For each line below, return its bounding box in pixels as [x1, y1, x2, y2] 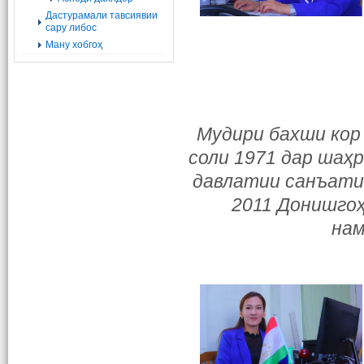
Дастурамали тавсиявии [45, 10, 158, 21]
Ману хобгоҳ [45, 39, 102, 50]
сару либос [45, 22, 97, 33]
